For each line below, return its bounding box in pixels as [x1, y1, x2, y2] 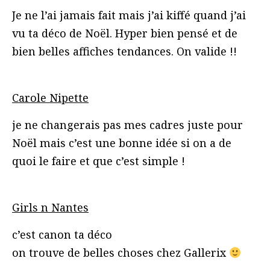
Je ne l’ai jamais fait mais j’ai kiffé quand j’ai [12, 7, 246, 22]
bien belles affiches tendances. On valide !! [12, 43, 237, 58]
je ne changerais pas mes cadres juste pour [12, 117, 243, 132]
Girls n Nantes [12, 199, 89, 215]
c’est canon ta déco [12, 227, 112, 242]
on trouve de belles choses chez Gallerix [12, 245, 229, 260]
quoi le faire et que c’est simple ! [12, 153, 185, 168]
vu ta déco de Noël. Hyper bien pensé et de [12, 25, 237, 40]
